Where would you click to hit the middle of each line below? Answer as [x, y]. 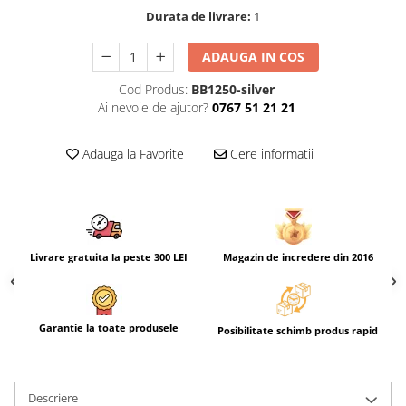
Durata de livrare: [198, 16]
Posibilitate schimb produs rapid [298, 331]
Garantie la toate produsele [108, 327]
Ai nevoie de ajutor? [153, 107]
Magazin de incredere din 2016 [298, 256]
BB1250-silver [232, 89]
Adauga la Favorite [131, 153]
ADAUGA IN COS [254, 56]
